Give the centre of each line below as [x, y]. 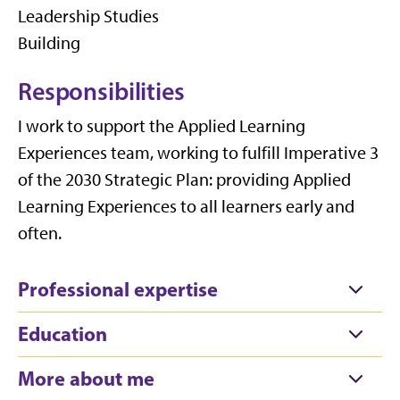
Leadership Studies [88, 16]
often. [40, 233]
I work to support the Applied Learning [162, 126]
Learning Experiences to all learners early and [186, 206]
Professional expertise [118, 289]
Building [49, 43]
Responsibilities [101, 91]
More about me [86, 379]
